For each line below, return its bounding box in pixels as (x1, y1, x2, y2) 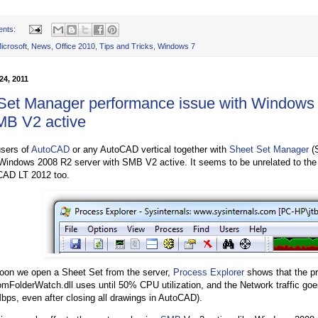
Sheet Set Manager (229, 143, 309, 155)
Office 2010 (55, 41, 95, 50)
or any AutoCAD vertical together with (70, 143, 229, 155)
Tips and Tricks (99, 41, 153, 50)
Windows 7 (158, 41, 195, 50)
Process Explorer (173, 266, 244, 278)
